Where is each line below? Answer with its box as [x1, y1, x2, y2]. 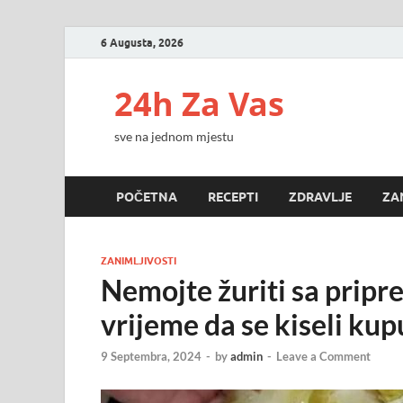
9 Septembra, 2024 [101, 349, 201, 364]
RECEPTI [208, 189, 258, 204]
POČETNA [116, 189, 177, 204]
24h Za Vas [114, 82, 284, 126]
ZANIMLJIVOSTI [101, 255, 176, 267]
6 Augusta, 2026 [101, 35, 184, 49]
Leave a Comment [276, 349, 371, 364]
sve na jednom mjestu [114, 129, 234, 144]
